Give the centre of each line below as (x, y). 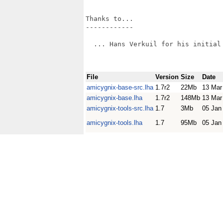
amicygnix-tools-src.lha (120, 108)
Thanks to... (110, 19)
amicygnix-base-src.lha (120, 87)
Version (167, 77)
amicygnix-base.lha (114, 98)
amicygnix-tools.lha (114, 123)
